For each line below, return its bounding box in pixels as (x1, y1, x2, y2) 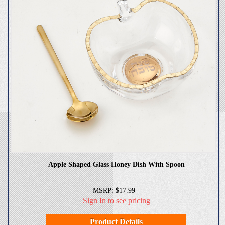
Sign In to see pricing (82, 196, 150, 205)
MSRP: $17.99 (92, 186, 135, 194)
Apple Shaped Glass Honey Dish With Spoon (48, 160, 185, 168)
